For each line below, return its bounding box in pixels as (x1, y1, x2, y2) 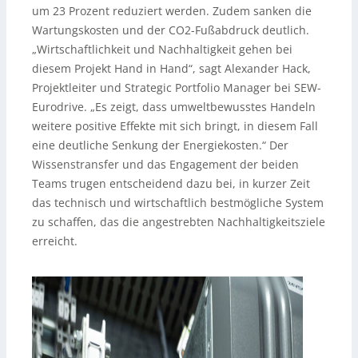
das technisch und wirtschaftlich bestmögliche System (32, 195, 324, 211)
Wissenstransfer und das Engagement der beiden (32, 157, 299, 173)
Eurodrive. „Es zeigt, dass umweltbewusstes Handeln (32, 99, 316, 115)
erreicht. (32, 233, 78, 249)
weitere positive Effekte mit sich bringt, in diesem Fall (32, 118, 318, 134)
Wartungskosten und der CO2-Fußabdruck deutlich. (32, 22, 309, 38)
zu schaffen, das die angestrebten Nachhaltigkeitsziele (32, 214, 325, 230)
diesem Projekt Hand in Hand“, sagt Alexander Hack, (32, 61, 311, 77)
